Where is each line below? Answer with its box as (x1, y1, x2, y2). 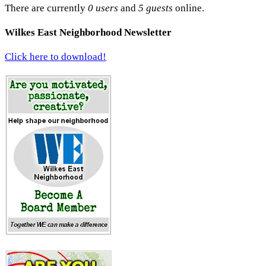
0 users (88, 2, 118, 14)
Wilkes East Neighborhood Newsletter (5, 26, 172, 38)
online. (173, 2, 204, 14)
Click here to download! (5, 51, 106, 63)
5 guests (138, 2, 173, 14)
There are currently (5, 2, 88, 14)
